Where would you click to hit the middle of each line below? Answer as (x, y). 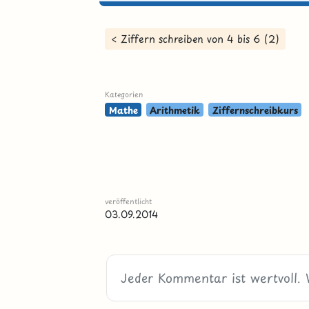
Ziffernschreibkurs (255, 110)
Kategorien (124, 94)
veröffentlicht (129, 201)
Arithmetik (175, 110)
